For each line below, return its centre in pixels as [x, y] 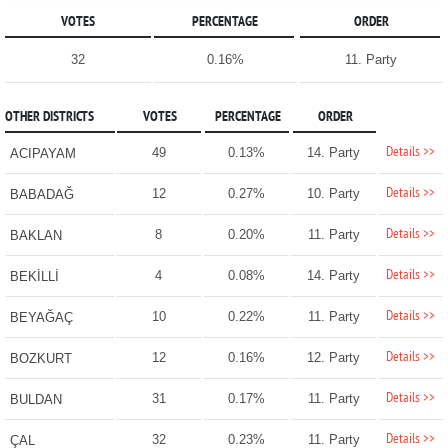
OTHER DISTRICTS [49, 118]
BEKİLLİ [34, 277]
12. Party [334, 358]
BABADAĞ [41, 195]
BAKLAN [35, 236]
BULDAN [35, 400]
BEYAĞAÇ [41, 318]
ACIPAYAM [42, 154]
